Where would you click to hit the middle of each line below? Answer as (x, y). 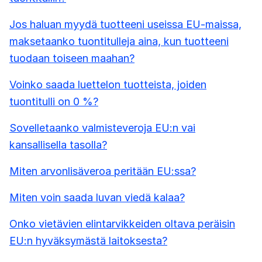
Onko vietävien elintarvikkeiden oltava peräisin (122, 224)
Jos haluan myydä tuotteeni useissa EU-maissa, (125, 25)
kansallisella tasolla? (58, 145)
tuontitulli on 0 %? (54, 102)
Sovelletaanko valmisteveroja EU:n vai (102, 128)
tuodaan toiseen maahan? (72, 58)
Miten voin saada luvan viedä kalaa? (97, 198)
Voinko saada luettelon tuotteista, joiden (108, 85)
